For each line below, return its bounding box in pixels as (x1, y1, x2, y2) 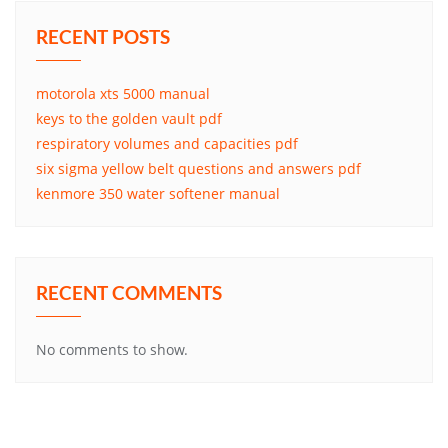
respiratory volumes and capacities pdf (36, 134, 298, 153)
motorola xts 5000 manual (36, 84, 210, 103)
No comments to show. (36, 340, 188, 359)
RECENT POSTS (36, 25, 170, 48)
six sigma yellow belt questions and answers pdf (36, 159, 361, 178)
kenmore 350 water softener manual (36, 184, 280, 203)
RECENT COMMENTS (36, 281, 222, 304)
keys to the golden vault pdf (36, 109, 222, 128)
